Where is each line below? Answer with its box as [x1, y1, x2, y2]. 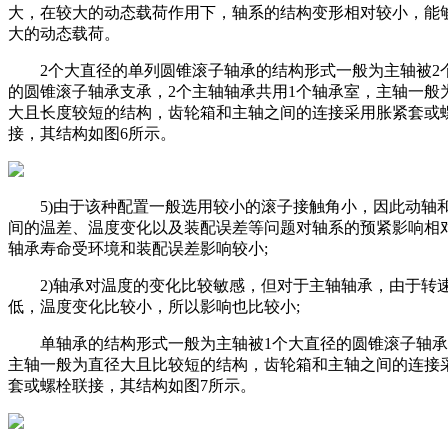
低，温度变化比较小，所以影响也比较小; [8, 297, 300, 315]
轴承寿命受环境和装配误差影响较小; [8, 239, 268, 257]
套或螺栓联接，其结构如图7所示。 [8, 376, 256, 394]
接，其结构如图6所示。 [8, 124, 176, 142]
